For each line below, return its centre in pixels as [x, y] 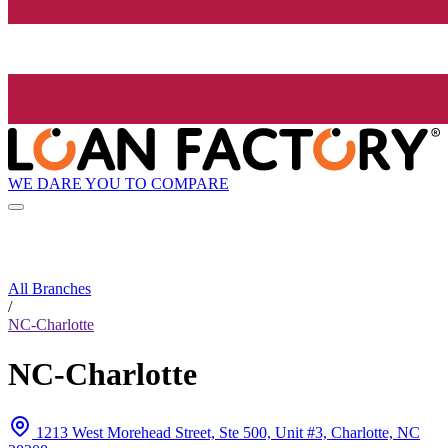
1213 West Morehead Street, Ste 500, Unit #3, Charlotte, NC [228, 433]
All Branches [49, 289]
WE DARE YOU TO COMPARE [118, 183]
